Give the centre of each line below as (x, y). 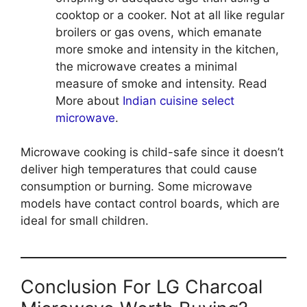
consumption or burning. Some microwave (136, 187)
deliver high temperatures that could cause (139, 170)
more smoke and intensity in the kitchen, (167, 49)
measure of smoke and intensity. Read (161, 83)
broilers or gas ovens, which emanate (159, 32)
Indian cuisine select (179, 100)
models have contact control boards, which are (150, 204)
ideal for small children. (85, 221)
